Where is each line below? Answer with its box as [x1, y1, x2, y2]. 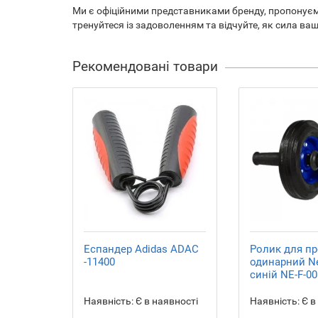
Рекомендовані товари [72, 58, 218, 75]
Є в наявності [133, 295, 198, 307]
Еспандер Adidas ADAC [84, 243, 199, 256]
